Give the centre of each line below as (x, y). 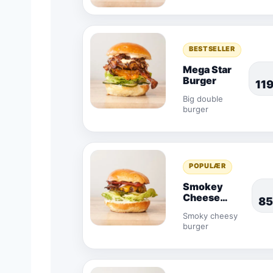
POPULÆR (207, 166)
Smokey (203, 186)
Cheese (201, 197)
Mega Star (207, 69)
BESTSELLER (212, 49)
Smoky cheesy (210, 216)
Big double (203, 99)
